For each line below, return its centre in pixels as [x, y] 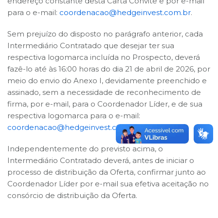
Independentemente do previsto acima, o [85, 148]
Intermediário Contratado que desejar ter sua [91, 45]
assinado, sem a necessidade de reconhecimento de [104, 92]
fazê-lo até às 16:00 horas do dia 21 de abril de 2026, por [109, 69]
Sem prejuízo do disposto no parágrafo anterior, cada [105, 34]
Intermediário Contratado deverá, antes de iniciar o [101, 160]
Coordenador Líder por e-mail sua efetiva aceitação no [108, 183]
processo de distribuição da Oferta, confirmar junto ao [107, 172]
